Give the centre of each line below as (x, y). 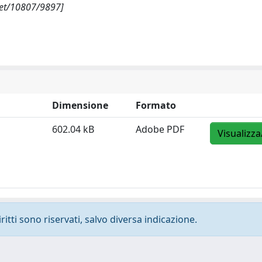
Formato (156, 105)
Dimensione (80, 105)
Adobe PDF (160, 129)
